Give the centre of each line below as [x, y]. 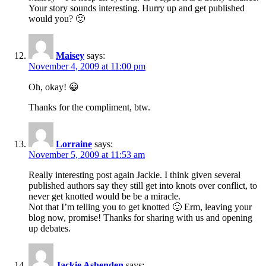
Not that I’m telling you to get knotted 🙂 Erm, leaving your [140, 207]
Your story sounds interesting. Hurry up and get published [137, 8]
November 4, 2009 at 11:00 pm [87, 66]
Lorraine [74, 144]
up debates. [50, 228]
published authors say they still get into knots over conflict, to [143, 185]
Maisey [70, 55]
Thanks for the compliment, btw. [89, 107]
